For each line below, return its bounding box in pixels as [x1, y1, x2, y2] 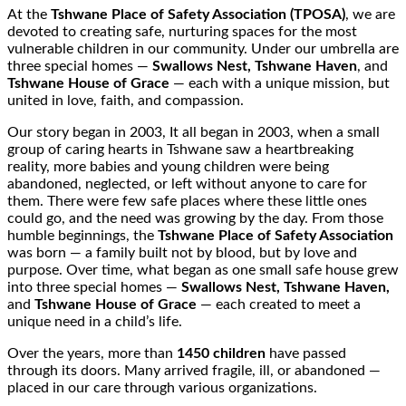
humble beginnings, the [7, 228, 158, 244]
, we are [345, 7, 395, 23]
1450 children [177, 346, 266, 362]
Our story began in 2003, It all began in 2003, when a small [7, 125, 380, 140]
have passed [266, 346, 346, 362]
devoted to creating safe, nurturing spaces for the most [7, 24, 357, 40]
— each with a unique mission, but [169, 76, 390, 92]
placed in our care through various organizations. [7, 381, 317, 396]
